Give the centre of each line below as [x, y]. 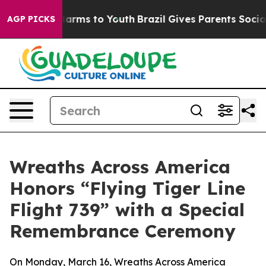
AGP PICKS [31, 19]
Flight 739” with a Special [127, 210]
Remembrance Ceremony [123, 231]
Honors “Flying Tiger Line [127, 188]
